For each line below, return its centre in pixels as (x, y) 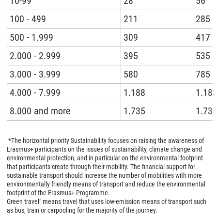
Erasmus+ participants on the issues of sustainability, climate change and (104, 149)
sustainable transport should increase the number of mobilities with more (104, 175)
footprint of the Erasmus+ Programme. (58, 193)
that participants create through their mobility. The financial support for (101, 167)
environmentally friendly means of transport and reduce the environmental (106, 184)
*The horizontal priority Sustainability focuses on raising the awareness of (105, 140)
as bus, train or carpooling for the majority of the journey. (82, 210)
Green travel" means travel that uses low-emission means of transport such (107, 201)
